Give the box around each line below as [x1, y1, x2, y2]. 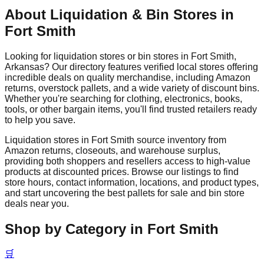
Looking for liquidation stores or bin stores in [5, 51, 191, 61]
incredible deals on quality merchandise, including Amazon [5, 72, 250, 82]
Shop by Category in [5, 220, 147, 237]
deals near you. [5, 198, 69, 209]
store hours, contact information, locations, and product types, [5, 177, 259, 187]
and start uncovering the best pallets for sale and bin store [5, 187, 245, 198]
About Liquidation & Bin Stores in [5, 6, 234, 22]
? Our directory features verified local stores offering [44, 61, 258, 72]
